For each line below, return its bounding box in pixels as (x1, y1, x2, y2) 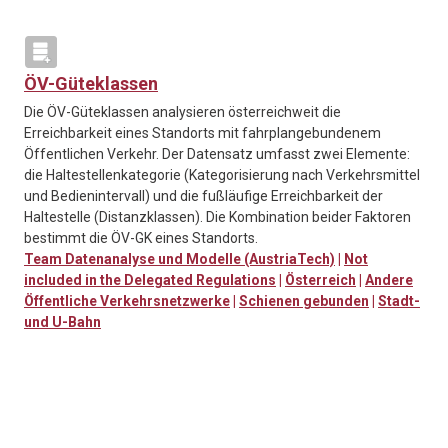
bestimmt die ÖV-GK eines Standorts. (24, 230, 258, 247)
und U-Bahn (24, 314, 101, 331)
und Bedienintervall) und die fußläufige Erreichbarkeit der (24, 188, 383, 205)
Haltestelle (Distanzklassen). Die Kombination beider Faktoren (24, 209, 411, 226)
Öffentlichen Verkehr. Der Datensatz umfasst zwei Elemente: (24, 146, 410, 163)
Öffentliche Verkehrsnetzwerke (24, 293, 230, 310)
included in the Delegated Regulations (24, 272, 276, 289)
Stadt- (378, 293, 420, 310)
